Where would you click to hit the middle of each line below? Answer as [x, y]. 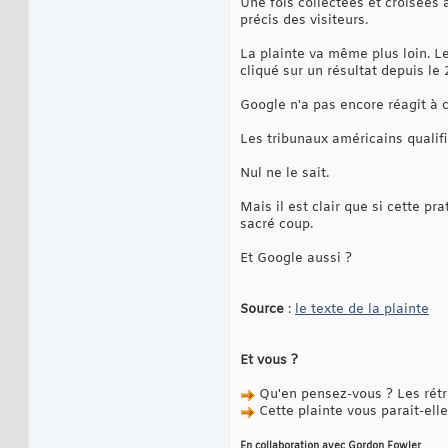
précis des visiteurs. [304, 21]
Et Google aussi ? [296, 259]
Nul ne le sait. [284, 174]
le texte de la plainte [362, 310]
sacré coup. [276, 225]
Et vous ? [269, 361]
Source [264, 310]
